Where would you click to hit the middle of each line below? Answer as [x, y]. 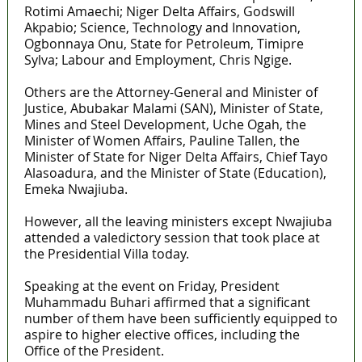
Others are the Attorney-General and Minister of [170, 92]
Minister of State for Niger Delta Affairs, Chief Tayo [176, 156]
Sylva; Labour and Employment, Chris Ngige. [158, 59]
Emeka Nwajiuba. [76, 189]
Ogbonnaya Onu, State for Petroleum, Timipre [164, 43]
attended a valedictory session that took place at [172, 237]
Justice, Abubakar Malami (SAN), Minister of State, [173, 108]
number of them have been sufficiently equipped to [181, 318]
